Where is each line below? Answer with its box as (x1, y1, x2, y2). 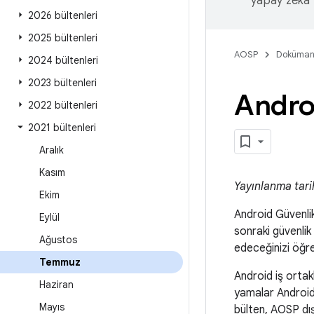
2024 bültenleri (28, 54, 98, 67)
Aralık (39, 144, 64, 156)
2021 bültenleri (28, 121, 96, 134)
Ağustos (39, 233, 77, 246)
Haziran (39, 278, 74, 291)
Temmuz (39, 256, 81, 268)
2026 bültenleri (28, 9, 97, 22)
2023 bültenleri (28, 76, 97, 89)
